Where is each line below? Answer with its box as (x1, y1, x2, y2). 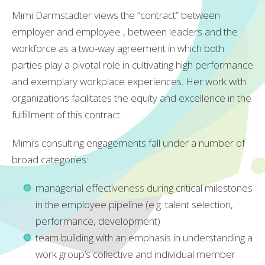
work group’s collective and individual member (35, 247, 235, 261)
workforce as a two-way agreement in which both (12, 41, 224, 55)
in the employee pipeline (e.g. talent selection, (35, 197, 233, 211)
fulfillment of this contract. (12, 107, 122, 121)
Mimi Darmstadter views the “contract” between (12, 8, 220, 22)
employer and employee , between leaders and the (12, 24, 238, 38)
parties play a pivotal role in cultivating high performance (12, 57, 253, 72)
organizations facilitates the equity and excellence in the (12, 91, 251, 105)
